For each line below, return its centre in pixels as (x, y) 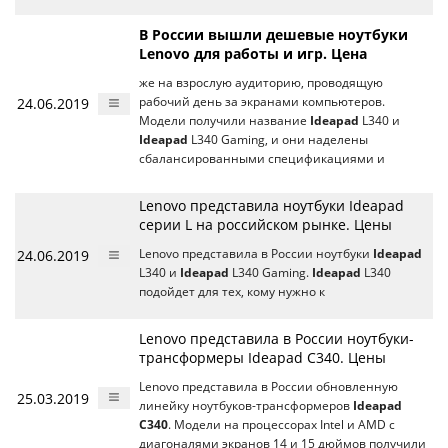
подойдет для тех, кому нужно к (232, 291)
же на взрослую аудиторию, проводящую (261, 82)
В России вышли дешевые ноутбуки (273, 34)
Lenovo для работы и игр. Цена (253, 53)
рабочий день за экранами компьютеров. (262, 101)
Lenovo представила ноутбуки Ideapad (271, 205)
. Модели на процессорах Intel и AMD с (281, 424)
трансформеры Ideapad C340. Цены (262, 357)
